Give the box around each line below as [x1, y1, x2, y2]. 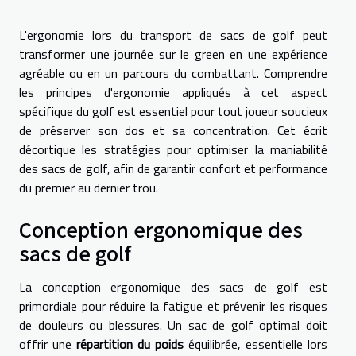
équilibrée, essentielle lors [184, 334, 327, 354]
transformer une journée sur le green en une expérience [19, 44, 327, 64]
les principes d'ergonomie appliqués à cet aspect [19, 82, 327, 102]
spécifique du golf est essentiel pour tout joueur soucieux [19, 101, 327, 121]
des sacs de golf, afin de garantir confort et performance [19, 158, 327, 178]
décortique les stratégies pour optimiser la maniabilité [19, 139, 327, 159]
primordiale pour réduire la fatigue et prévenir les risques [19, 296, 327, 315]
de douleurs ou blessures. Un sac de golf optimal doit [19, 315, 327, 335]
